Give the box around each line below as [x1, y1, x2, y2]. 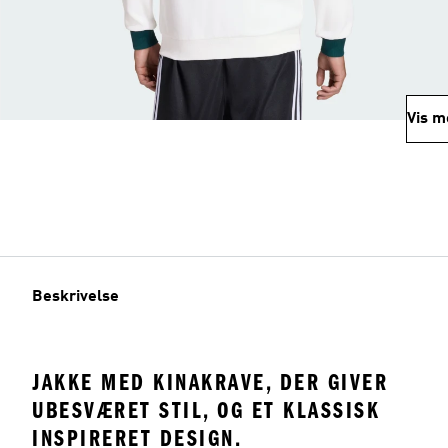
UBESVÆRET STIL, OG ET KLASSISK [32, 397, 380, 424]
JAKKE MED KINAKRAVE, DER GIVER [32, 369, 388, 396]
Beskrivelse [32, 289, 119, 305]
